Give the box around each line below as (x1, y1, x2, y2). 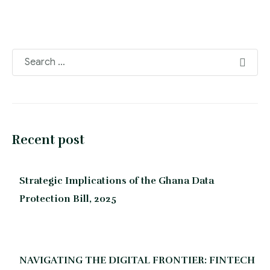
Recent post (12, 132, 84, 148)
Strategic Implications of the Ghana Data (19, 175, 214, 187)
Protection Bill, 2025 (19, 193, 116, 205)
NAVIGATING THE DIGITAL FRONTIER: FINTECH (19, 254, 255, 266)
